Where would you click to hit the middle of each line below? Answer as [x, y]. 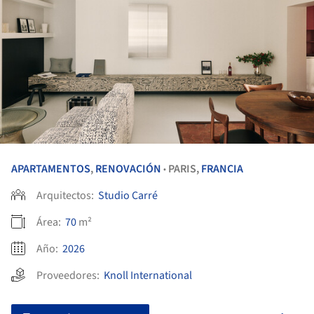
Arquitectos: [66, 196]
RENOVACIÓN [128, 169]
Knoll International [148, 276]
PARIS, [185, 169]
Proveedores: [70, 276]
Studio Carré [128, 196]
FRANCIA [222, 169]
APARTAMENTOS [51, 169]
